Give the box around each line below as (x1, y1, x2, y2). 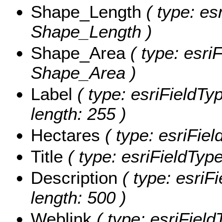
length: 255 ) (31, 104, 126, 123)
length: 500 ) (31, 187, 126, 207)
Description (31, 167, 117, 187)
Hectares (31, 125, 100, 145)
